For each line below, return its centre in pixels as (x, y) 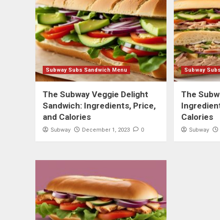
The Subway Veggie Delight (96, 95)
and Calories (67, 117)
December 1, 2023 (106, 130)
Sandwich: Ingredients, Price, (99, 106)
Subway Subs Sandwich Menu (86, 70)
